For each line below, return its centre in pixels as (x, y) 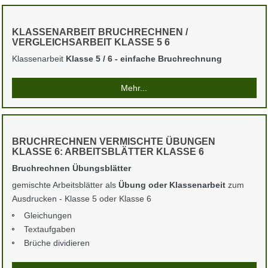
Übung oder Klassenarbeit (172, 185)
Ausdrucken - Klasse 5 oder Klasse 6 (81, 199)
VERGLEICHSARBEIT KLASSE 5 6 (91, 42)
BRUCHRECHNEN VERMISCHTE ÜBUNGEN (113, 142)
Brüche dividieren (57, 243)
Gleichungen (48, 216)
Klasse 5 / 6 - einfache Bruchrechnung (144, 59)
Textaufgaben (49, 229)
